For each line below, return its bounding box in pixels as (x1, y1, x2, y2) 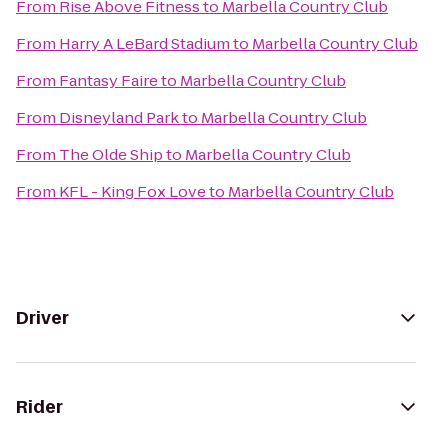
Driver (16, 306, 69, 330)
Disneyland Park (59, 107, 179, 128)
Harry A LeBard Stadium (59, 33, 230, 54)
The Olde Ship (59, 144, 163, 165)
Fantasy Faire (59, 70, 158, 91)
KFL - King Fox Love (59, 181, 206, 202)
